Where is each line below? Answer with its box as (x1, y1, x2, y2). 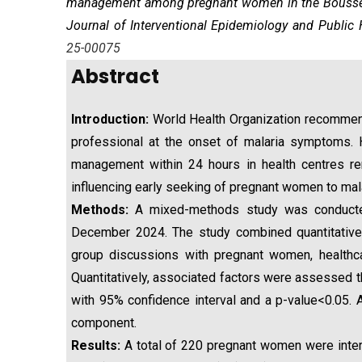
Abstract (71, 63, 159, 90)
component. (71, 315, 137, 330)
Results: (71, 338, 120, 353)
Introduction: (71, 112, 149, 127)
